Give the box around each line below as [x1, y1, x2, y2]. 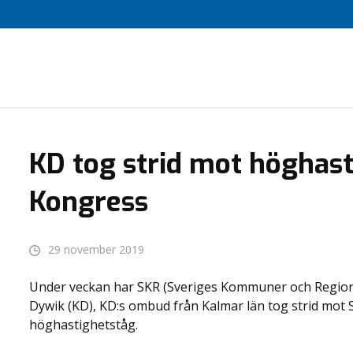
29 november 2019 [48, 242, 144, 257]
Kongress [29, 184, 148, 220]
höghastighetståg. [29, 316, 138, 333]
